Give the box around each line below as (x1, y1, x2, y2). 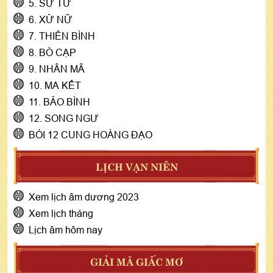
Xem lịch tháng (29, 207, 93, 219)
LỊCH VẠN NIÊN (95, 158, 178, 173)
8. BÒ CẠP (29, 46, 76, 58)
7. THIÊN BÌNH (29, 30, 95, 41)
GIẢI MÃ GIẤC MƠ (90, 253, 183, 268)
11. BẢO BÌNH (29, 96, 90, 107)
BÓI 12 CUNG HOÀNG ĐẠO (29, 129, 152, 140)
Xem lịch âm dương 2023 (29, 191, 139, 202)
